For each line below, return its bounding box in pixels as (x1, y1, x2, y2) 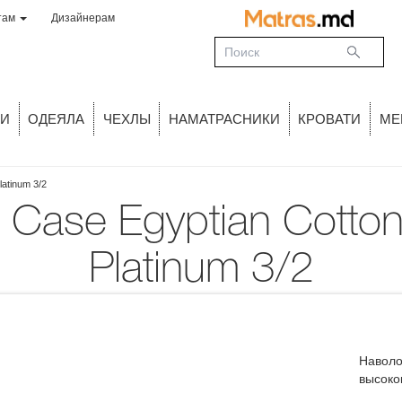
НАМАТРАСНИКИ (169, 111, 280, 127)
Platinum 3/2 (88, 251, 314, 290)
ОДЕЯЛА (28, 111, 85, 127)
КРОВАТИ (298, 111, 362, 127)
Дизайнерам (51, 12, 115, 24)
